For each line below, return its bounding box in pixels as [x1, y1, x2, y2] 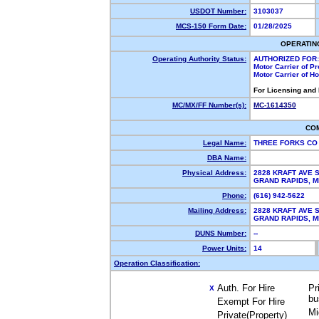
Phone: [222, 192, 246, 199]
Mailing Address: [188, 206, 246, 214]
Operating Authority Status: [152, 55, 246, 63]
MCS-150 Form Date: [176, 22, 246, 30]
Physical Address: [182, 169, 246, 177]
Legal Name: [203, 139, 246, 147]
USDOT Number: [190, 7, 246, 15]
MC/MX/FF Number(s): [172, 101, 246, 109]
